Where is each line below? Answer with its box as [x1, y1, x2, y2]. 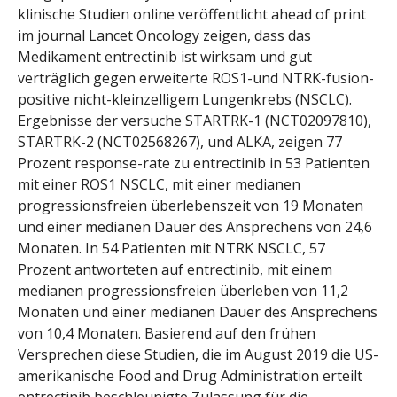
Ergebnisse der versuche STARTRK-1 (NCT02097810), [18, 110, 371, 130]
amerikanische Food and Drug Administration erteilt [18, 365, 362, 385]
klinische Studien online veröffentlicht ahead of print [18, 4, 366, 24]
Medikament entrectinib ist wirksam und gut [18, 46, 312, 66]
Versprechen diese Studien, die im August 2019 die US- [18, 344, 378, 364]
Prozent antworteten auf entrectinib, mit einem [18, 259, 332, 279]
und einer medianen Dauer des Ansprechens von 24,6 [18, 216, 372, 237]
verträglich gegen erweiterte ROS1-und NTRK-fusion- [18, 67, 374, 88]
